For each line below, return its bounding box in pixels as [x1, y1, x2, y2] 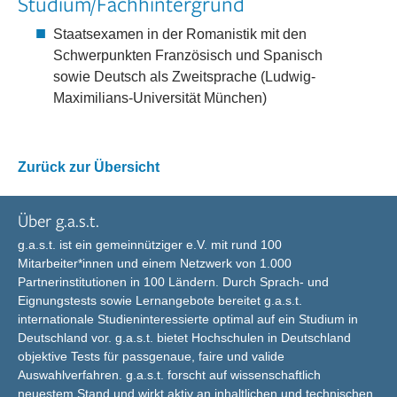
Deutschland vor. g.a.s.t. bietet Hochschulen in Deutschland [18, 331, 351, 345]
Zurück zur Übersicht [18, 160, 160, 175]
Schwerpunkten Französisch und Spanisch [53, 48, 323, 63]
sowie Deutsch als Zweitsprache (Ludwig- [53, 69, 315, 84]
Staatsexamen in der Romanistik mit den [53, 27, 307, 42]
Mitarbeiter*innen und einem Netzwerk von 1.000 [18, 256, 292, 270]
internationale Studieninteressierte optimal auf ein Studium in [18, 312, 358, 326]
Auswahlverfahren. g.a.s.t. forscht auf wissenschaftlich [18, 368, 321, 382]
